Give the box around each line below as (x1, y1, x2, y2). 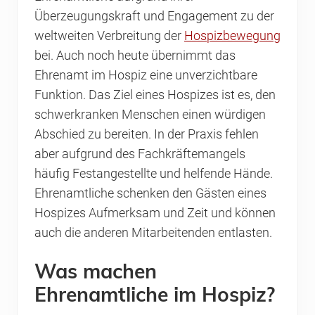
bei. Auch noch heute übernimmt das (34, 49, 236, 63)
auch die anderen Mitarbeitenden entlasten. (34, 226, 272, 240)
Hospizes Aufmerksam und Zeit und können (34, 206, 276, 221)
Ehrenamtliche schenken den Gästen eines (34, 186, 266, 201)
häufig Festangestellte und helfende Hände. (34, 167, 273, 181)
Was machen (34, 259, 157, 284)
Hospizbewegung (184, 29, 281, 44)
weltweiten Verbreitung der (34, 29, 184, 44)
